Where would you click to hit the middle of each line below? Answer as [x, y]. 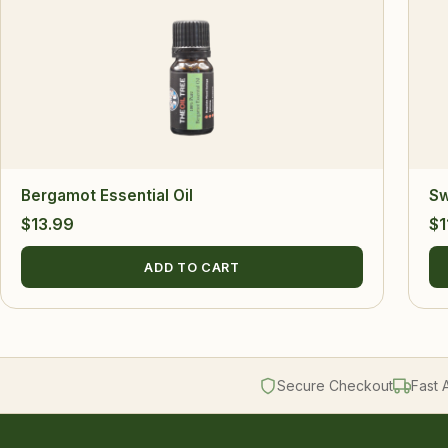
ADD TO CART [192, 267]
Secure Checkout [335, 386]
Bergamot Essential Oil [107, 195]
